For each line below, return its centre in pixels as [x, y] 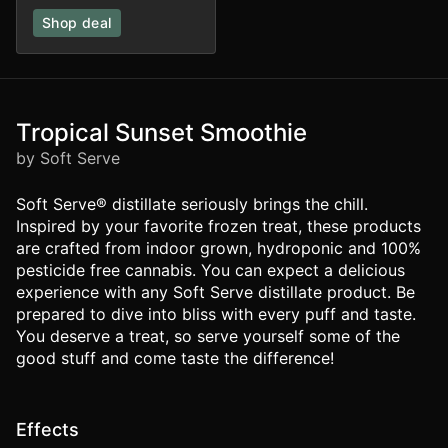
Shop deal [77, 23]
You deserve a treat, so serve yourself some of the [208, 336]
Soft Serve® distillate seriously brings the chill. [192, 204]
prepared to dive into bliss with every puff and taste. [216, 314]
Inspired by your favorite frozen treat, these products [218, 226]
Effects [47, 430]
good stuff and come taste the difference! [175, 358]
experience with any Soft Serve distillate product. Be [215, 292]
